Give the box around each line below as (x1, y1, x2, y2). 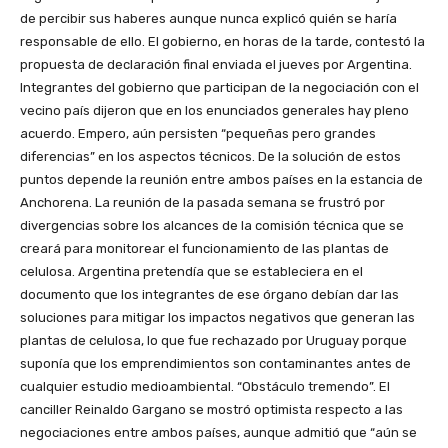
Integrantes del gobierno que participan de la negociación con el (20, 80, 419, 96)
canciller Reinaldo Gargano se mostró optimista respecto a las (20, 402, 403, 418)
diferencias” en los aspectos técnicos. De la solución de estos (20, 149, 401, 165)
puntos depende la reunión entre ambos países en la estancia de (20, 172, 423, 188)
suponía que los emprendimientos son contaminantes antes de (20, 356, 411, 372)
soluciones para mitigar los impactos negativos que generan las (20, 310, 415, 326)
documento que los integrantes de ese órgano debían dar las (20, 287, 399, 303)
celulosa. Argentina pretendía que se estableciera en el (20, 264, 363, 280)
